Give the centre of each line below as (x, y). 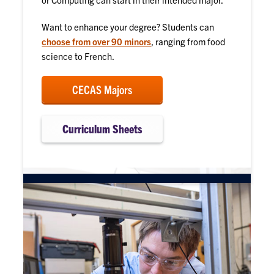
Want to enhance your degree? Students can (128, 27)
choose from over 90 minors (97, 42)
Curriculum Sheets (102, 129)
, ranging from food (188, 42)
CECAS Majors (102, 89)
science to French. (78, 56)
